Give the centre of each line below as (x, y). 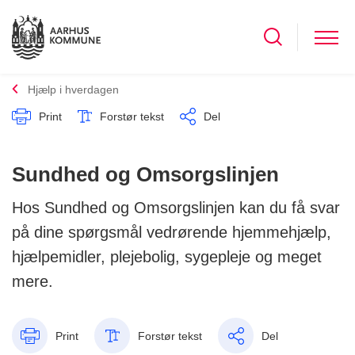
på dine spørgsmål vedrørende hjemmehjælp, (172, 233)
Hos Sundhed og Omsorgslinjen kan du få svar (176, 208)
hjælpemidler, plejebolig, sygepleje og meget (167, 257)
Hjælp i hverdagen (73, 90)
